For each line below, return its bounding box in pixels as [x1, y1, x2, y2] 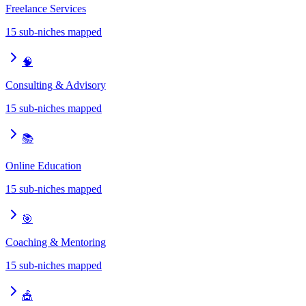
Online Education [5, 159, 81, 171]
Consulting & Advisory [5, 79, 106, 91]
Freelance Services [5, 2, 86, 14]
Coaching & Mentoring [5, 236, 106, 248]
